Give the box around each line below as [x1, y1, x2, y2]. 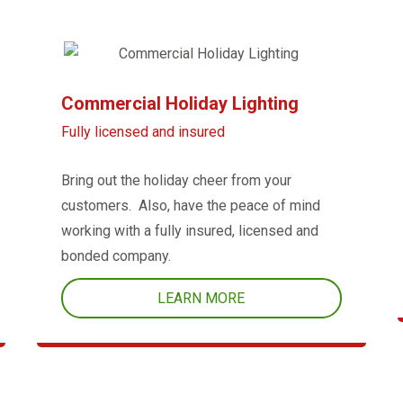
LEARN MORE [157, 290, 246, 308]
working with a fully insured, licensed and [60, 222, 318, 240]
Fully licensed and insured [60, 123, 225, 141]
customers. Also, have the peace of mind [60, 197, 320, 215]
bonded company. [60, 247, 171, 265]
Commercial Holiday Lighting [60, 93, 299, 115]
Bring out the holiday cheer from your [60, 172, 291, 190]
